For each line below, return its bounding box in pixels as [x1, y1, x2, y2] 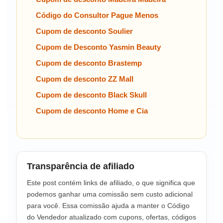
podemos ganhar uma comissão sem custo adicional [27, 190, 193, 198]
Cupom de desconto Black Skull [36, 90, 147, 99]
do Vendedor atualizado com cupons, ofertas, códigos [27, 213, 196, 221]
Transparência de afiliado [27, 161, 134, 171]
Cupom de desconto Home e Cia [36, 106, 148, 115]
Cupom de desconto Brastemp [36, 58, 142, 67]
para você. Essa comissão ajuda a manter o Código [27, 201, 190, 210]
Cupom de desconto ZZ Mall [36, 74, 133, 83]
